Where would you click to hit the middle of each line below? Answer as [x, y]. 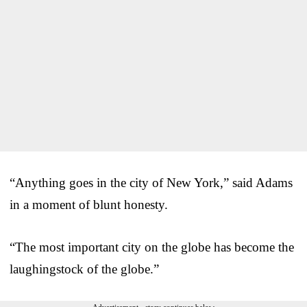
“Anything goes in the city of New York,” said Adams [151, 182]
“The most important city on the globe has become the [152, 247]
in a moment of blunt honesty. [89, 204]
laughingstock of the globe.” [84, 269]
